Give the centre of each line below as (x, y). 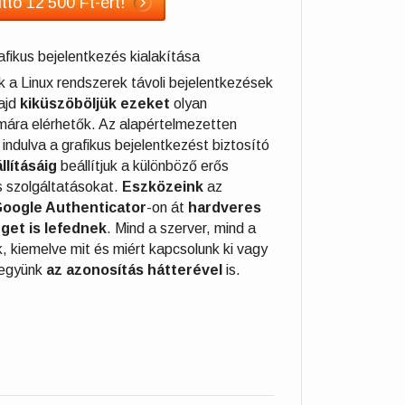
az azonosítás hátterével (134, 269)
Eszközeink (163, 186)
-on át (167, 207)
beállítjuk (87, 165)
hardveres (225, 207)
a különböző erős (175, 165)
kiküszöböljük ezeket (97, 103)
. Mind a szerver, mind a (181, 228)
